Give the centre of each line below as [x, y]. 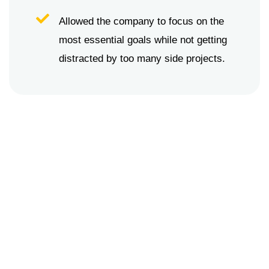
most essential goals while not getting [143, 40]
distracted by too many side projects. [142, 59]
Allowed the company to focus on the [141, 22]
